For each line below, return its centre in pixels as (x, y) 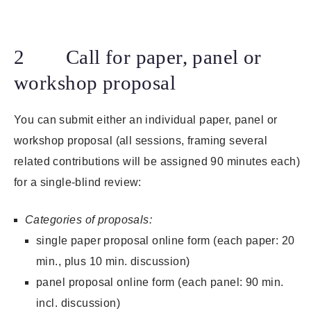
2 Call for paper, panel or (138, 57)
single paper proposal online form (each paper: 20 (166, 241)
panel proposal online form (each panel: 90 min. (160, 283)
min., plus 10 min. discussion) (113, 262)
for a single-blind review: (78, 183)
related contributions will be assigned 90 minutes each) (157, 162)
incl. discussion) (78, 303)
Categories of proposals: (89, 220)
